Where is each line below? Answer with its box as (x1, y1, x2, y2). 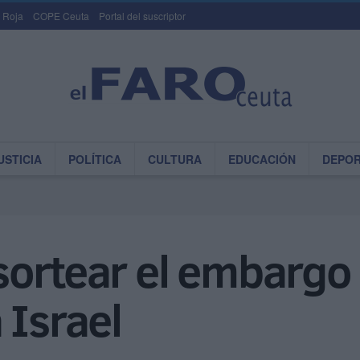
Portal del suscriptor (99, 9, 186, 22)
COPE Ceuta (33, 9, 89, 22)
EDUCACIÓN (228, 151, 296, 167)
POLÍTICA (68, 151, 121, 167)
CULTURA (148, 151, 202, 167)
